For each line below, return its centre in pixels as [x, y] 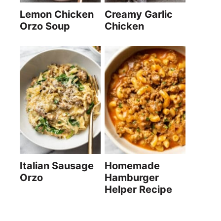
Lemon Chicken [57, 15]
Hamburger [132, 177]
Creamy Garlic [139, 15]
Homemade [132, 166]
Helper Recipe [138, 189]
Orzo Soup [45, 26]
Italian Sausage [57, 166]
